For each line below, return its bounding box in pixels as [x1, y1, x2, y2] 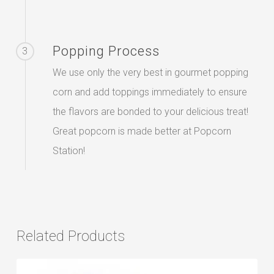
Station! [52, 144, 85, 157]
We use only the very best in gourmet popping [52, 66, 248, 78]
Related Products [16, 227, 125, 245]
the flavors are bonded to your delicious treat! [52, 105, 248, 117]
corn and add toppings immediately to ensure [52, 86, 247, 98]
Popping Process [52, 43, 160, 59]
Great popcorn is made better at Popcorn [52, 125, 231, 137]
